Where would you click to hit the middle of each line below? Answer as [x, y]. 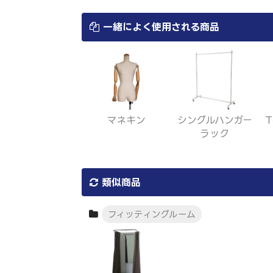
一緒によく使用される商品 [160, 27]
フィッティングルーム [152, 214]
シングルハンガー [214, 120]
